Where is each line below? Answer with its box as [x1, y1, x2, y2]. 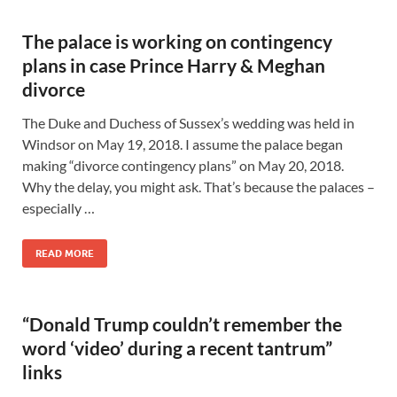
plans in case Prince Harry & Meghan [22, 54, 325, 76]
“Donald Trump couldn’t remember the [22, 313, 342, 335]
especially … [22, 199, 95, 216]
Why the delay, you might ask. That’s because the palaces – [22, 178, 375, 195]
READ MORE [35, 247, 94, 260]
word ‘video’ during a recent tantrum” [22, 337, 332, 359]
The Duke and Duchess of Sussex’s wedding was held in [22, 114, 354, 131]
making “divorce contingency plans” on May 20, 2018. [22, 157, 344, 174]
